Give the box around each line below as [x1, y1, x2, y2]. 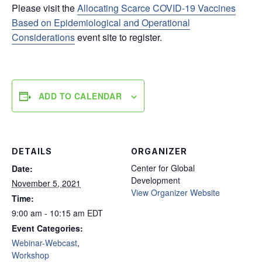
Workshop [12, 249, 49, 261]
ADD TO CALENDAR [39, 90, 122, 102]
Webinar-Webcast [12, 237, 77, 249]
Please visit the [12, 1, 77, 15]
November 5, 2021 [12, 177, 81, 189]
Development [131, 174, 180, 186]
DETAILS [12, 146, 52, 156]
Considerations [12, 30, 75, 44]
